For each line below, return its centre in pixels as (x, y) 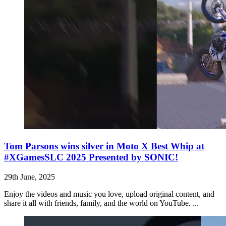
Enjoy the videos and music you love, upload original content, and (109, 194)
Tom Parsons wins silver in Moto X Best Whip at (104, 146)
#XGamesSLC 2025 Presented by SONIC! (91, 157)
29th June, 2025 (30, 177)
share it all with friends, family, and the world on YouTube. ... (101, 203)
